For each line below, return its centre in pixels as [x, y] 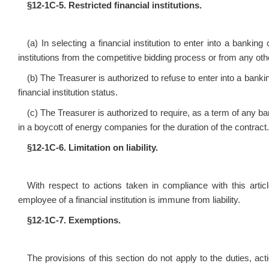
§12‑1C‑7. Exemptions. [74, 220]
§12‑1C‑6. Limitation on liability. [92, 148]
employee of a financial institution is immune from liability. [129, 200]
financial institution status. [68, 92]
